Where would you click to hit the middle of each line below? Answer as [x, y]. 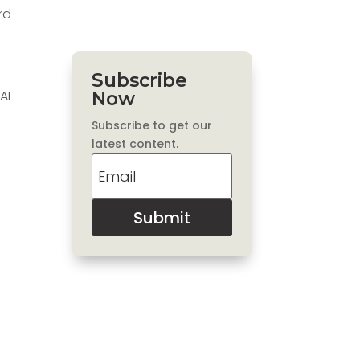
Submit [162, 217]
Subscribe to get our [152, 125]
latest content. [135, 143]
